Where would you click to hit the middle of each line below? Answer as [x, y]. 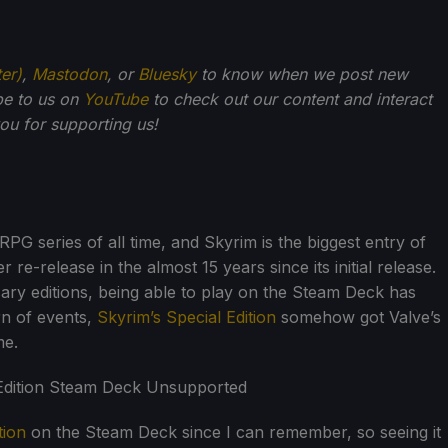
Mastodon [69, 73]
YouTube [115, 98]
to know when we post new [302, 73]
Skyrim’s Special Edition [186, 316]
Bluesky [167, 73]
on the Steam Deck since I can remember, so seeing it [233, 431]
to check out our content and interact [290, 98]
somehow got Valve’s [358, 316]
